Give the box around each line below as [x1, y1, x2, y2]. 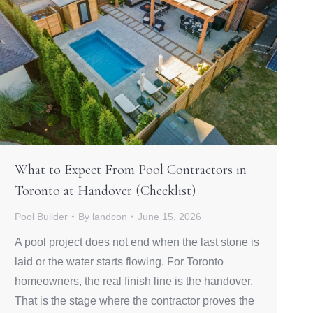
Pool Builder [15, 210, 68, 222]
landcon [92, 210, 127, 222]
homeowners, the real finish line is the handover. [15, 275, 253, 287]
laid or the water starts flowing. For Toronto [15, 255, 224, 268]
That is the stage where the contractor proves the [15, 294, 254, 307]
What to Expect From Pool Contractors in [15, 161, 247, 178]
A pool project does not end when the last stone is [15, 235, 259, 248]
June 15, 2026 [138, 210, 201, 222]
